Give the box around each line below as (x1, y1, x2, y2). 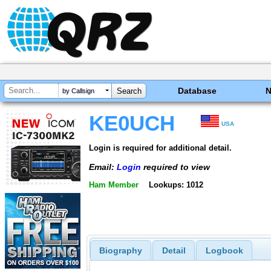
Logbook (205, 246, 243, 256)
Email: (89, 162, 117, 172)
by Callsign (62, 87, 94, 95)
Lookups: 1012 (148, 180, 203, 190)
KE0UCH (89, 112, 175, 135)
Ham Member (89, 180, 139, 190)
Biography (99, 246, 142, 256)
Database (178, 86, 217, 96)
